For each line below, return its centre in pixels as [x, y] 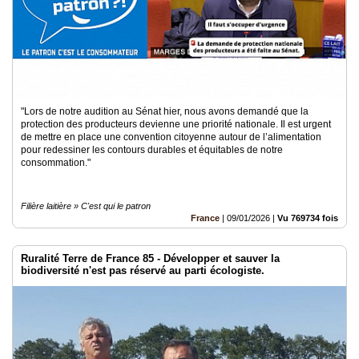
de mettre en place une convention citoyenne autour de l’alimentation [171, 137]
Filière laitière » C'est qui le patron [86, 206]
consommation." [56, 163]
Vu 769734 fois [308, 218]
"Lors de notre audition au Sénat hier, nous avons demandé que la [165, 111]
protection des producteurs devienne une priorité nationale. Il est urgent [176, 124]
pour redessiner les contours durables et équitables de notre [152, 150]
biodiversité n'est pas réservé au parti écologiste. [143, 270]
